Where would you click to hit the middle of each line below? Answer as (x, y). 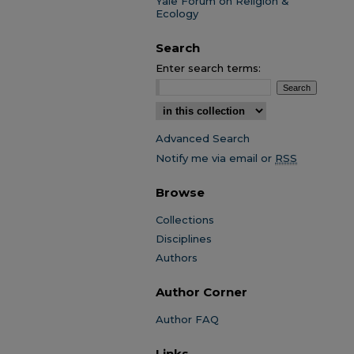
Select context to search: (224, 106)
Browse (180, 192)
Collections (185, 220)
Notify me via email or (215, 158)
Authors (177, 258)
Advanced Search (203, 138)
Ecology (177, 13)
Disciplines (184, 239)
